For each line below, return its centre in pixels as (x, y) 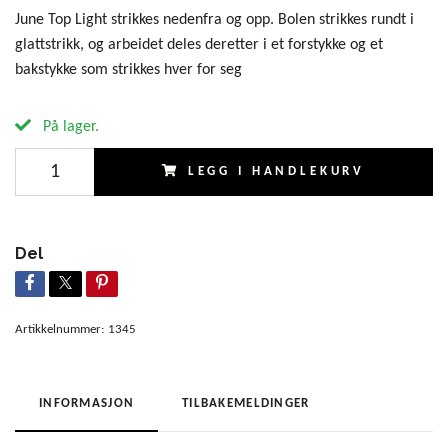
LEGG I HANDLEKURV (276, 171)
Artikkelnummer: (59, 329)
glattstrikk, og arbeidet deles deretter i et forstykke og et (199, 44)
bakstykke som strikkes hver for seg (128, 69)
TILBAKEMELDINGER (246, 403)
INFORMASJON (87, 403)
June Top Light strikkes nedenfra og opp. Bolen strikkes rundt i (214, 19)
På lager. (69, 126)
